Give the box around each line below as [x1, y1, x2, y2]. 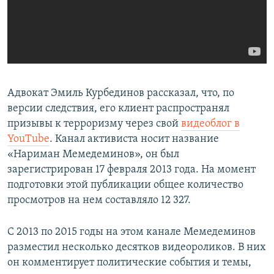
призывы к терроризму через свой [7, 118, 181, 130]
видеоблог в [181, 118, 240, 130]
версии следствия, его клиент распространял [7, 103, 229, 115]
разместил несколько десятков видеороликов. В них [7, 242, 266, 254]
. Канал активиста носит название [50, 133, 219, 146]
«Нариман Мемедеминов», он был [7, 149, 179, 161]
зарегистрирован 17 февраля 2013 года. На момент [7, 164, 256, 176]
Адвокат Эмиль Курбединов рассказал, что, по [7, 87, 234, 100]
